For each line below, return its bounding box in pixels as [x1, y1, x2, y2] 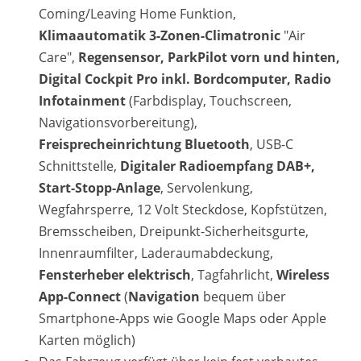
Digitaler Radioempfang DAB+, [120, 157, 315, 175]
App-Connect [39, 288, 124, 305]
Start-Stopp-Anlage [39, 179, 160, 197]
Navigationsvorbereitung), [39, 114, 197, 131]
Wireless [276, 266, 330, 284]
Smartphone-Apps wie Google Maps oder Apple [39, 309, 326, 327]
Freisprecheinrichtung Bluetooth [39, 135, 250, 153]
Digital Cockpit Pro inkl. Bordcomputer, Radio [39, 70, 331, 88]
